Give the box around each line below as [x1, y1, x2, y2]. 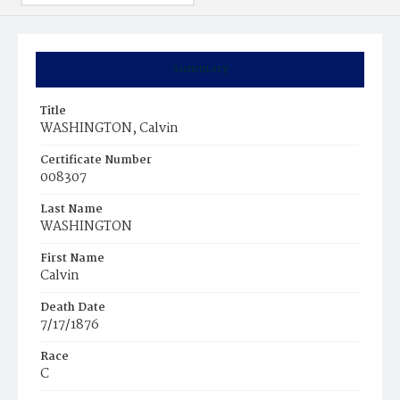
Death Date [40, 298, 105, 317]
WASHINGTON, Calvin [40, 118, 179, 139]
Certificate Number [40, 151, 152, 170]
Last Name [40, 200, 103, 219]
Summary [171, 60, 229, 79]
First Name [40, 249, 104, 268]
